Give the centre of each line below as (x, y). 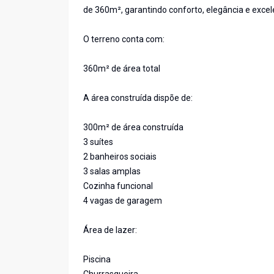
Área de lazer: (110, 230)
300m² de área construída (133, 128)
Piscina (97, 260)
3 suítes (98, 142)
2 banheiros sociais (120, 157)
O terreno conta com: (124, 39)
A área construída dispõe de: (138, 98)
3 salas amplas (112, 172)
